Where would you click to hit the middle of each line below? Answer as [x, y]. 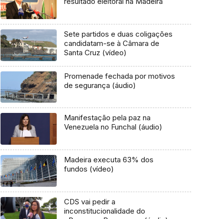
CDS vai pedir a [89, 201]
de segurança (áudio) [100, 85]
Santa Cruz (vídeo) [95, 53]
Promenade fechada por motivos [119, 76]
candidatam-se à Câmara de [111, 44]
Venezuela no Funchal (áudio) [113, 127]
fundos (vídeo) [89, 169]
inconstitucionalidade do [104, 211]
